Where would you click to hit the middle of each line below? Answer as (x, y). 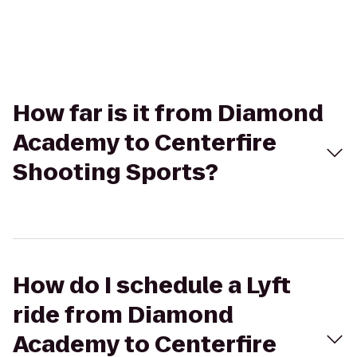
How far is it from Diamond (168, 114)
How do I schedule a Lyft (152, 286)
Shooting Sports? (116, 173)
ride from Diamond (123, 315)
